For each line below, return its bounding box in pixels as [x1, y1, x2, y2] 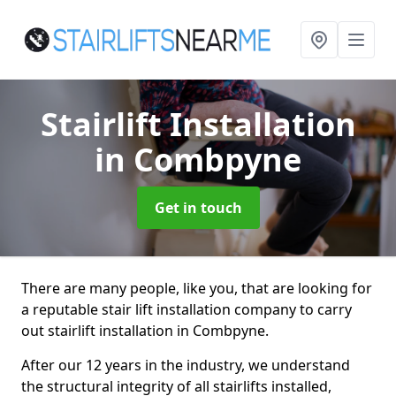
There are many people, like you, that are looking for [21, 278, 372, 298]
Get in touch [154, 198, 242, 217]
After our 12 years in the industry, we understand [21, 355, 350, 375]
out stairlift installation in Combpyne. [21, 321, 269, 340]
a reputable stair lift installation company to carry [21, 300, 352, 319]
